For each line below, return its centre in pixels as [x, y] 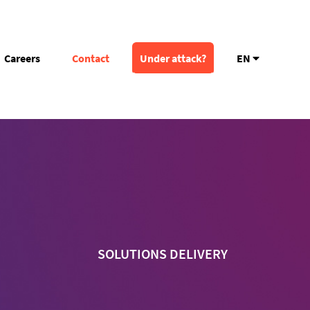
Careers [22, 58]
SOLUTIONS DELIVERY [163, 254]
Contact [91, 58]
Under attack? [173, 58]
